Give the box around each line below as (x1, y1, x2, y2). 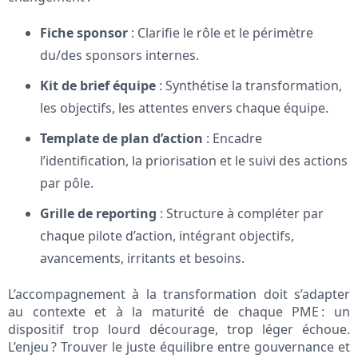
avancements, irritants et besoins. (40, 249, 245, 268)
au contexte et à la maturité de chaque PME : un (8, 303, 350, 321)
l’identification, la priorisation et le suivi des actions (40, 152, 348, 170)
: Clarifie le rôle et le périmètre (128, 24, 313, 42)
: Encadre (203, 129, 262, 148)
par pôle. (40, 174, 93, 193)
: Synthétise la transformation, (156, 77, 342, 95)
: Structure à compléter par (157, 205, 324, 223)
